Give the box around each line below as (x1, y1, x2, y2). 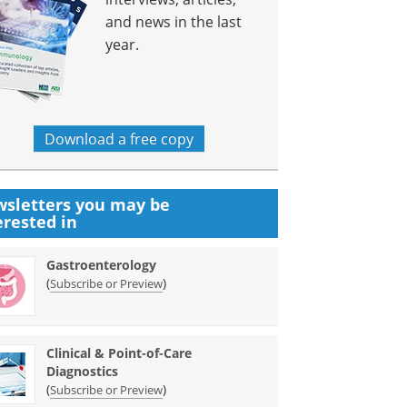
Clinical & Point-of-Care (46, 344, 193, 362)
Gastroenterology (46, 256, 157, 273)
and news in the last (105, 12, 243, 31)
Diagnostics (46, 362, 119, 380)
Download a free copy (45, 129, 194, 148)
